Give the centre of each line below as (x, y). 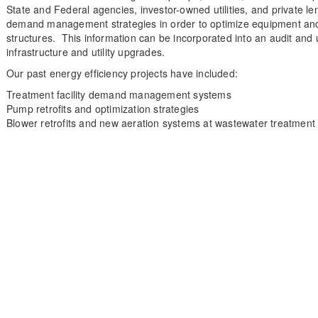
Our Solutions (113, 307)
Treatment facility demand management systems (119, 95)
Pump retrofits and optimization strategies (103, 109)
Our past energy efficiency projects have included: (122, 73)
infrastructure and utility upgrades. (86, 52)
